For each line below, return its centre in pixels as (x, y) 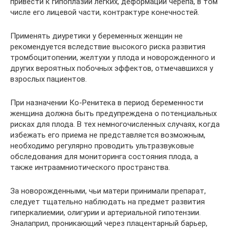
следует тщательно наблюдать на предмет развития (108, 202)
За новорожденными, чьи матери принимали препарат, (108, 191)
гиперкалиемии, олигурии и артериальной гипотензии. (106, 213)
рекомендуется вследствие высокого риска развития (108, 47)
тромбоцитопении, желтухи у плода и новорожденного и (113, 57)
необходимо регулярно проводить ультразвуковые (102, 146)
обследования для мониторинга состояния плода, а (104, 157)
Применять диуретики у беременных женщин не (97, 36)
